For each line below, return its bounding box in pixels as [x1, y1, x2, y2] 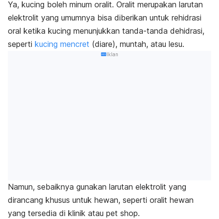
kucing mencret [35, 39, 89, 49]
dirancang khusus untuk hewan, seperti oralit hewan [8, 195, 194, 205]
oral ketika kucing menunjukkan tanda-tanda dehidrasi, [8, 25, 204, 36]
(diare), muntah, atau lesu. [89, 39, 184, 49]
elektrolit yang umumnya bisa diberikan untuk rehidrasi [8, 12, 201, 22]
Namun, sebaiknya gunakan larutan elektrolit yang [8, 182, 186, 192]
